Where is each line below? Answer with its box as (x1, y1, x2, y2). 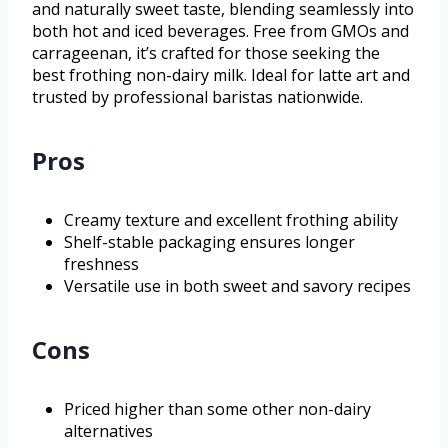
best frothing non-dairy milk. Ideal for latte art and (32, 63, 410, 86)
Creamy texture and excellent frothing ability (64, 208, 398, 231)
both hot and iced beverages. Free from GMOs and (32, 19, 409, 42)
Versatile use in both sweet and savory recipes (64, 274, 411, 297)
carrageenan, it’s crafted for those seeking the (32, 41, 380, 64)
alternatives (64, 419, 153, 442)
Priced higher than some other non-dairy (64, 397, 371, 420)
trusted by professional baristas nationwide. (32, 85, 363, 108)
